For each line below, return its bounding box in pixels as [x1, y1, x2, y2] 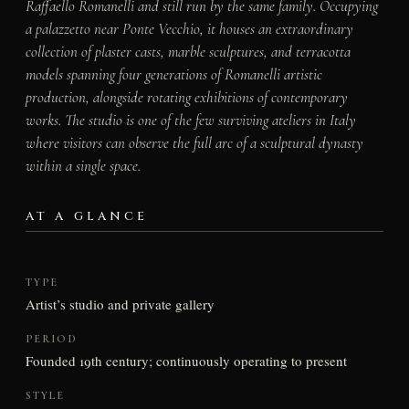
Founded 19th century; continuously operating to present [25, 351, 347, 370]
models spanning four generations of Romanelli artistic [25, 64, 322, 84]
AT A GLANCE [25, 207, 149, 225]
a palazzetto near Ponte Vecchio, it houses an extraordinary [25, 18, 353, 38]
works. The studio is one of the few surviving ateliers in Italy [25, 110, 356, 130]
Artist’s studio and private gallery [25, 295, 215, 313]
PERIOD [25, 331, 78, 345]
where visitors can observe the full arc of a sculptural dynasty [25, 132, 363, 152]
